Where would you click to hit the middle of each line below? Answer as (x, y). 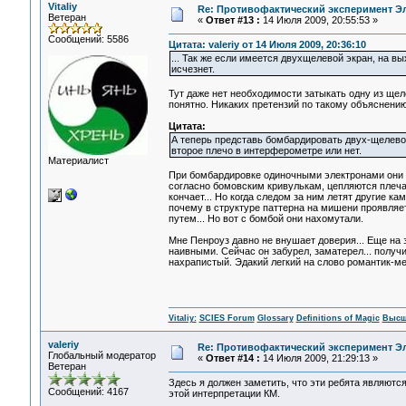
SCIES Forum (227, 319)
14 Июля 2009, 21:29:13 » (319, 358)
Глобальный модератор (101, 355)
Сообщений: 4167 (88, 391)
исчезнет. (193, 69)
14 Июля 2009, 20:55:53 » (319, 20)
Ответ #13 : (232, 20)
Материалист (78, 160)
